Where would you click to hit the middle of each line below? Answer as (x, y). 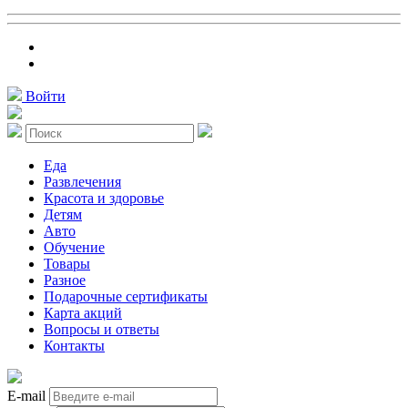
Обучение (74, 248)
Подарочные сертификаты (126, 297)
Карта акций (83, 313)
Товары (67, 264)
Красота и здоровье (104, 199)
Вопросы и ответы (102, 330)
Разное (65, 280)
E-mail (26, 396)
